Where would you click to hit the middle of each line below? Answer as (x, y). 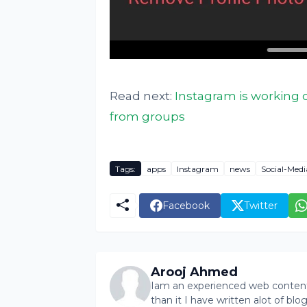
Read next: (142, 96)
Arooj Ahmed (194, 272)
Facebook (186, 205)
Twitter (260, 205)
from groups (147, 117)
